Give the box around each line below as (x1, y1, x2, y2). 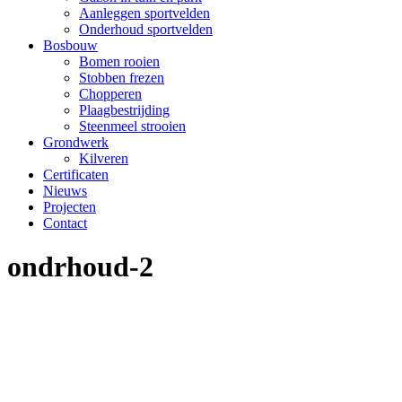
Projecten (43, 199, 96, 214)
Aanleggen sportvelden (79, 5, 210, 21)
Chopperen (79, 86, 142, 101)
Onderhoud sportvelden (79, 22, 213, 37)
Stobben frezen (79, 70, 164, 85)
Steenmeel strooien (79, 118, 186, 134)
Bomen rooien (79, 54, 160, 69)
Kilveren (79, 151, 128, 166)
